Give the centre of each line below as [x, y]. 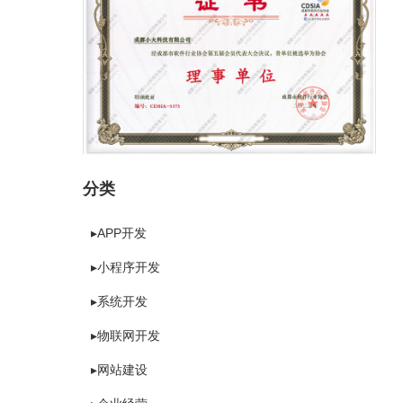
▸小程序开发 [125, 267]
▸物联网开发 [125, 335]
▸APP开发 [119, 233]
